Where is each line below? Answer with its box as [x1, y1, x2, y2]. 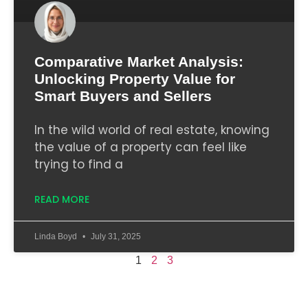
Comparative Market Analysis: [34, 53, 243, 69]
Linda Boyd [34, 231, 79, 241]
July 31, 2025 [89, 231, 141, 241]
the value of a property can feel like [34, 138, 247, 155]
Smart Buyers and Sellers [34, 87, 212, 104]
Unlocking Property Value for [34, 70, 235, 87]
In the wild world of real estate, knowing [34, 121, 269, 138]
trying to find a [34, 155, 123, 173]
